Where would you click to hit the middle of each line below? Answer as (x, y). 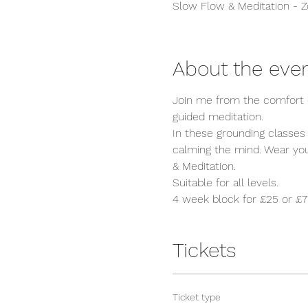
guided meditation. (219, 117)
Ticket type (196, 297)
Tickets (204, 250)
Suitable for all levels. (225, 183)
